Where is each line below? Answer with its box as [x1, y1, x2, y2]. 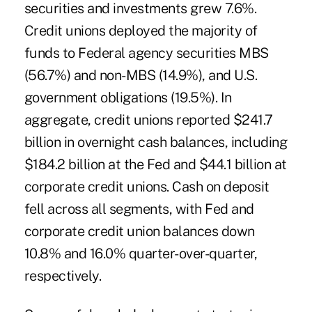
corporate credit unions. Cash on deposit [24, 178, 270, 196]
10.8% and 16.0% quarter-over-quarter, [24, 245, 258, 263]
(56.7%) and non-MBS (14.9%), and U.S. [24, 67, 258, 84]
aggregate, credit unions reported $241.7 [24, 111, 273, 129]
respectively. [24, 267, 102, 285]
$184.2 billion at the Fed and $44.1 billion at [24, 156, 287, 173]
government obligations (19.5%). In [24, 89, 232, 107]
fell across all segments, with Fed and [24, 201, 254, 218]
